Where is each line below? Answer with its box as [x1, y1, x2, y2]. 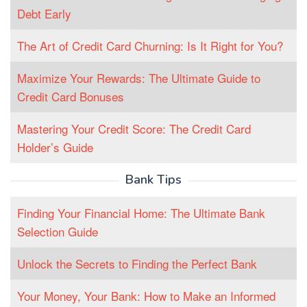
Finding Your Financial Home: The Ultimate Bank [17, 204, 265, 222]
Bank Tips [125, 171, 182, 188]
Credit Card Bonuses [17, 88, 124, 106]
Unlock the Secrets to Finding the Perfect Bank [17, 255, 257, 273]
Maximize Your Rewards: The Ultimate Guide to [17, 69, 260, 87]
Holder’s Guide [17, 138, 93, 156]
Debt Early [17, 5, 71, 23]
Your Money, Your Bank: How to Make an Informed [17, 287, 275, 305]
